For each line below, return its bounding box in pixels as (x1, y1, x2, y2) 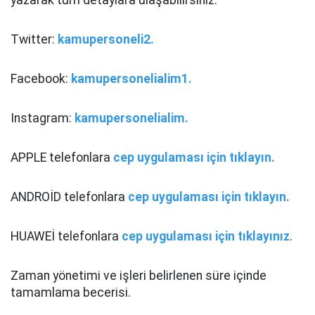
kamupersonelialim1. (71, 72, 192, 86)
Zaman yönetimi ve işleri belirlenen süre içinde (11, 269, 266, 283)
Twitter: (11, 32, 58, 46)
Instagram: (11, 111, 75, 125)
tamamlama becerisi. (11, 285, 131, 300)
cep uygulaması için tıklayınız (122, 229, 290, 243)
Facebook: (11, 72, 71, 86)
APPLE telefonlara (11, 150, 113, 165)
